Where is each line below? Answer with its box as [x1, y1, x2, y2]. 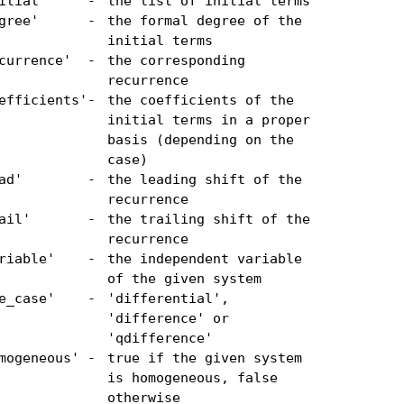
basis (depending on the [106, 132, 294, 147]
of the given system [106, 271, 262, 286]
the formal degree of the [106, 13, 302, 28]
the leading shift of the [106, 171, 302, 187]
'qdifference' [106, 330, 213, 345]
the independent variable [106, 251, 302, 266]
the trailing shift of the [106, 211, 310, 226]
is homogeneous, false [106, 370, 278, 385]
